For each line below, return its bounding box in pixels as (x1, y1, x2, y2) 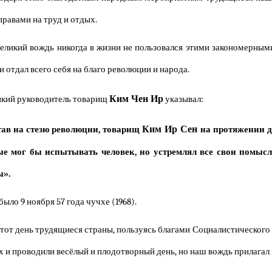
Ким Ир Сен (142, 123, 198, 135)
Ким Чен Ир (109, 93, 163, 104)
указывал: (163, 94, 203, 104)
